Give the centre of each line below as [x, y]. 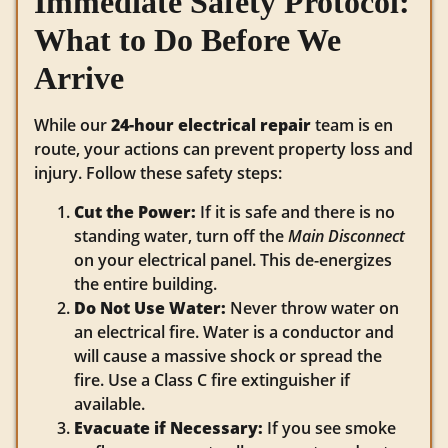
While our [72, 125]
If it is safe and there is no [295, 211]
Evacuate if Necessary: [168, 427]
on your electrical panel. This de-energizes [233, 259]
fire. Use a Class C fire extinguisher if [212, 379]
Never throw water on [312, 307]
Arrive [79, 78]
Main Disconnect [346, 235]
